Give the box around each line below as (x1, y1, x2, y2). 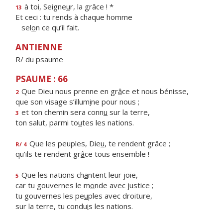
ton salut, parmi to (15, 117, 78, 127)
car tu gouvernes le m (15, 180, 90, 190)
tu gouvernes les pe (15, 191, 84, 201)
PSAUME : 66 (15, 73, 68, 85)
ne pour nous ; (91, 97, 139, 107)
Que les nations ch (19, 170, 84, 180)
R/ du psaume (15, 54, 63, 64)
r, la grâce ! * (70, 1, 113, 11)
